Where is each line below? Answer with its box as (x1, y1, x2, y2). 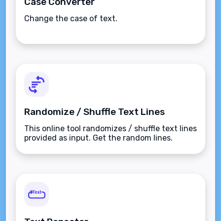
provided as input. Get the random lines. (24, 133, 173, 143)
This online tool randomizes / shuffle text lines (24, 124, 197, 133)
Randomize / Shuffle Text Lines (24, 106, 165, 117)
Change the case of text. (24, 14, 117, 23)
